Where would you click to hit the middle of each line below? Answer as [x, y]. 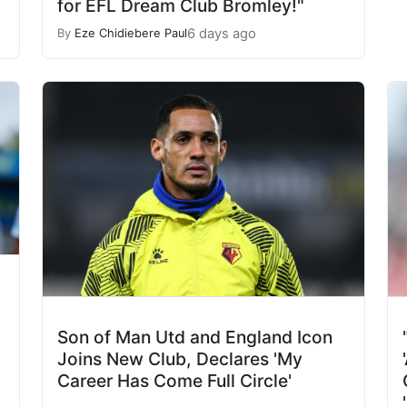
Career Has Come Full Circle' [174, 380]
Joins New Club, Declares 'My [180, 358]
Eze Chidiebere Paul [131, 33]
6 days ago [222, 33]
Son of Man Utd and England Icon [195, 337]
